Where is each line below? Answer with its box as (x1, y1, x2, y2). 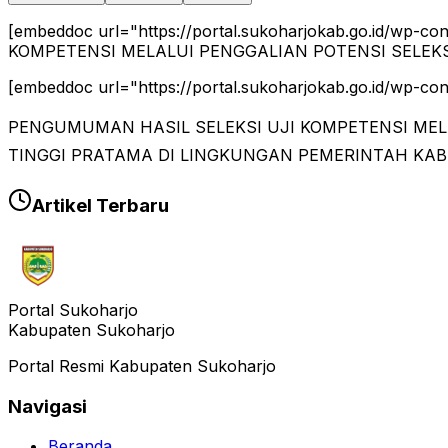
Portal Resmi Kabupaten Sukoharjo (8, 355, 276, 376)
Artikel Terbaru (32, 194, 169, 218)
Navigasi (8, 394, 87, 418)
